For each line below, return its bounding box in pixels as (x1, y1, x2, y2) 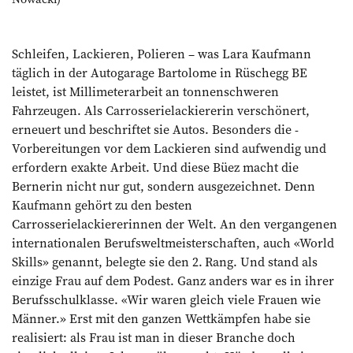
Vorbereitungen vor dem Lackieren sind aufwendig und (12, 139, 326, 157)
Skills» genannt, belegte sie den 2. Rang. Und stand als (12, 252, 318, 270)
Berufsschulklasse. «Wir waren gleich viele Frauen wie (12, 290, 321, 308)
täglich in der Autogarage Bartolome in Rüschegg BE (12, 63, 307, 81)
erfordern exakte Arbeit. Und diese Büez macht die (12, 158, 299, 176)
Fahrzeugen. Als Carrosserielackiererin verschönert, (12, 101, 310, 119)
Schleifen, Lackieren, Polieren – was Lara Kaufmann (12, 44, 311, 62)
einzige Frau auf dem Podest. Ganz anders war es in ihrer (12, 271, 334, 289)
